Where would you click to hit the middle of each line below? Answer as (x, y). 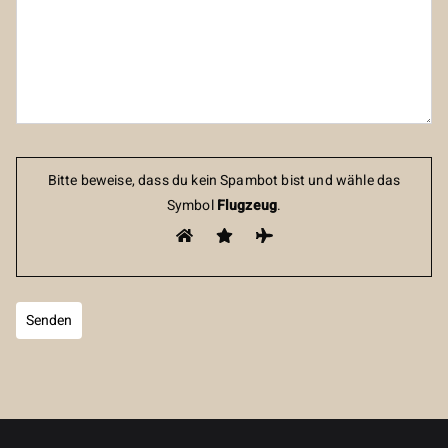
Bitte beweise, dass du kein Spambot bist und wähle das (224, 180)
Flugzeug (245, 205)
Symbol (190, 205)
